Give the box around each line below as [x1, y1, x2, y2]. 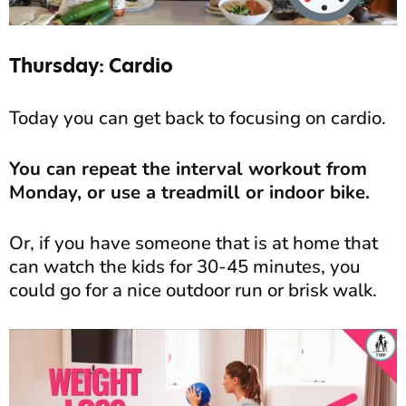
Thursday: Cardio [9, 52, 173, 79]
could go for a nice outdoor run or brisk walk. [9, 276, 377, 303]
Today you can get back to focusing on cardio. [9, 104, 386, 130]
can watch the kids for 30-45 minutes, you [9, 253, 361, 279]
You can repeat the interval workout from [9, 155, 367, 181]
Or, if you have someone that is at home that [9, 229, 378, 256]
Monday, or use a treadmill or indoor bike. [9, 179, 370, 205]
